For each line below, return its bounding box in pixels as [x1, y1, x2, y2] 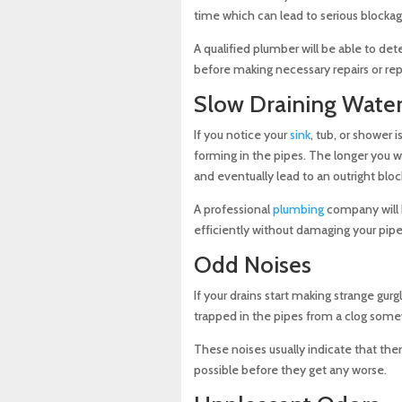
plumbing [272, 201, 324, 218]
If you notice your [193, 127, 290, 144]
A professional [193, 201, 273, 218]
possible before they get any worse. [193, 362, 387, 379]
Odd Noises [193, 250, 311, 280]
